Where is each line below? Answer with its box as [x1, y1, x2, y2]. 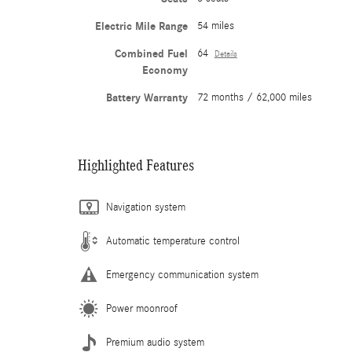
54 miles [196, 19, 234, 32]
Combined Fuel [114, 46, 188, 60]
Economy [141, 63, 188, 77]
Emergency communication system [106, 268, 258, 281]
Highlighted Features [78, 156, 194, 174]
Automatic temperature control [106, 234, 240, 247]
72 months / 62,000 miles [196, 90, 312, 104]
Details [214, 49, 237, 59]
